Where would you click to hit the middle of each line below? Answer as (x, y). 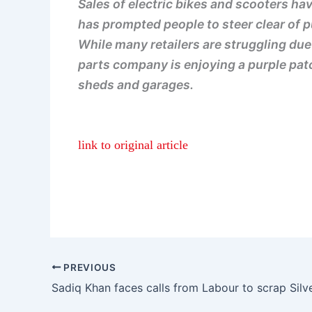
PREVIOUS (88, 267)
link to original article (133, 145)
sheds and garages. (136, 85)
